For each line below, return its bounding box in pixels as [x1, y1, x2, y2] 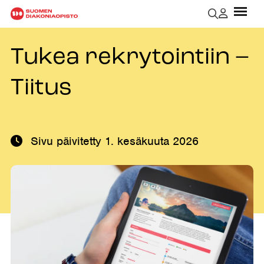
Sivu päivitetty [31, 134, 101, 148]
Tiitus [11, 77, 72, 100]
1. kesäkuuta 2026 [101, 134, 199, 148]
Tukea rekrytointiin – [11, 46, 249, 70]
